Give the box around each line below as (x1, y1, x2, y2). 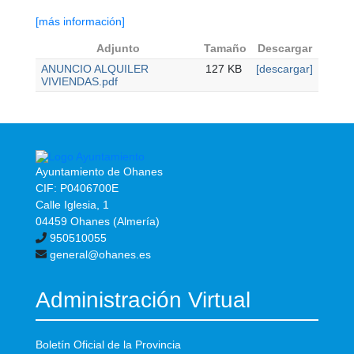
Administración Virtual (36, 288, 250, 313)
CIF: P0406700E (36, 182, 119, 195)
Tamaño (204, 42, 247, 55)
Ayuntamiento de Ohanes (36, 165, 163, 179)
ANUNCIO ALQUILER (41, 62, 149, 76)
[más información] (36, 15, 125, 28)
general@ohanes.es (47, 248, 151, 262)
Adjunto (96, 42, 140, 55)
